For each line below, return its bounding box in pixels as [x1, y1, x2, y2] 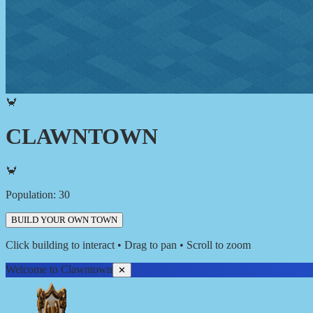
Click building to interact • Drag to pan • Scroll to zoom [6, 238, 251, 251]
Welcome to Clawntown [6, 263, 112, 275]
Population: [6, 188, 59, 201]
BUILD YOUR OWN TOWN [11, 214, 117, 225]
